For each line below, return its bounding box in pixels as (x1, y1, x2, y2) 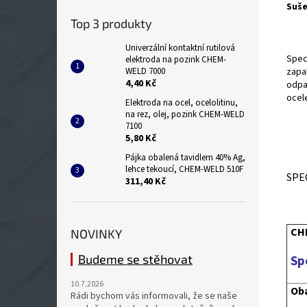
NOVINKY (71, 226, 122, 241)
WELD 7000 (125, 65, 165, 77)
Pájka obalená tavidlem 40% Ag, (125, 151, 245, 164)
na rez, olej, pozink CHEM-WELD (125, 108, 245, 121)
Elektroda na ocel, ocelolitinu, (125, 97, 238, 109)
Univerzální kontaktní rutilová (125, 42, 235, 54)
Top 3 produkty (71, 16, 152, 31)
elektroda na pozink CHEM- (125, 53, 226, 66)
